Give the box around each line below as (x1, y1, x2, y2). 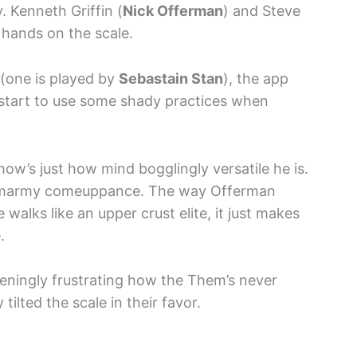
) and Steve (223, 2, 300, 19)
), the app (223, 69, 288, 87)
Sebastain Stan (119, 69, 223, 87)
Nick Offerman (123, 2, 223, 19)
